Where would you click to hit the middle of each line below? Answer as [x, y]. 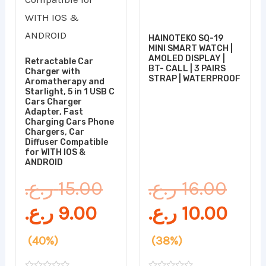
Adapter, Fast [54, 112]
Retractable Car [59, 61]
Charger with [53, 71]
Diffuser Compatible [67, 142]
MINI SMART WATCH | [191, 48]
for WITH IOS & [56, 152]
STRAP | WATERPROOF [194, 78]
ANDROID [44, 162]
